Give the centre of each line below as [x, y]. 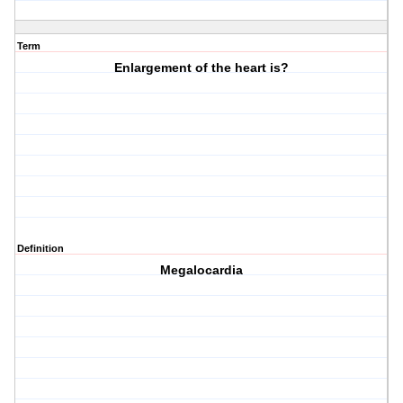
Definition [40, 249]
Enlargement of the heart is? [202, 68]
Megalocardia [202, 270]
